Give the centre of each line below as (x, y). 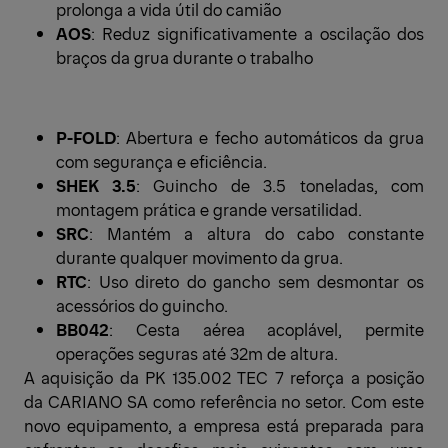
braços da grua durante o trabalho (184, 56)
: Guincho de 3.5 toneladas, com (279, 184)
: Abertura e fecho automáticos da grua (270, 136)
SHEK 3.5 (96, 184)
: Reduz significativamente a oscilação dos (257, 32)
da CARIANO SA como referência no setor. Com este (224, 400)
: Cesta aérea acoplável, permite (266, 328)
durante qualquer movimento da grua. (199, 256)
